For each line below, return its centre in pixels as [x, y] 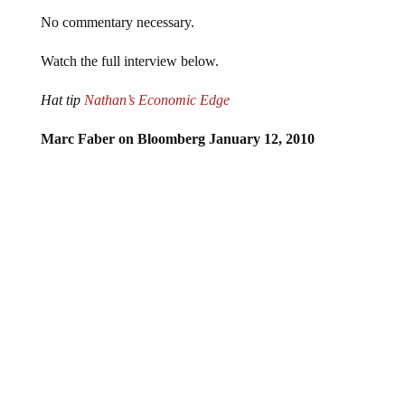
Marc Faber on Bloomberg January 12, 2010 [177, 124]
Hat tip [62, 85]
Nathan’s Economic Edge [156, 85]
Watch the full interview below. [129, 47]
